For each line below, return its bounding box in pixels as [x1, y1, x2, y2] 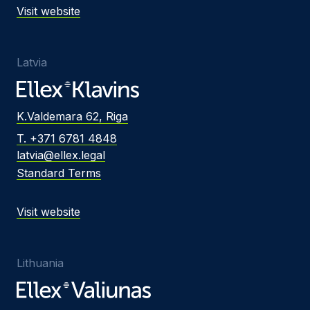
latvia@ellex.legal [17, 148, 105, 162]
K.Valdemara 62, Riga [17, 109, 128, 123]
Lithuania [17, 256, 64, 270]
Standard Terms [17, 166, 101, 180]
